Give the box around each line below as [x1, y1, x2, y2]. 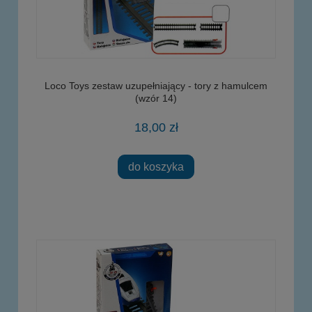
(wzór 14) [135, 93, 177, 104]
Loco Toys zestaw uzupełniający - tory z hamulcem [45, 80, 267, 92]
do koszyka [128, 159, 184, 173]
